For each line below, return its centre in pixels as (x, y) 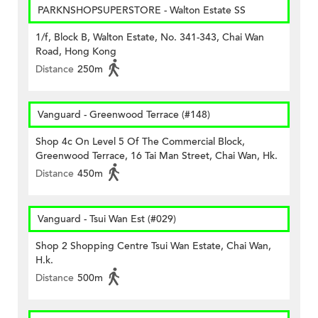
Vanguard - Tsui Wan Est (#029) (107, 219)
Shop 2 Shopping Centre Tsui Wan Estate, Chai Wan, (153, 246)
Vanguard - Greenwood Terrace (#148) (124, 115)
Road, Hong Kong (76, 52)
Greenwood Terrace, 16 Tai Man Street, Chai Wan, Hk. (157, 156)
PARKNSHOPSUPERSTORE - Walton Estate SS (142, 11)
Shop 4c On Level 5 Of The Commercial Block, (140, 142)
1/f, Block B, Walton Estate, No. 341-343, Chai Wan (150, 38)
